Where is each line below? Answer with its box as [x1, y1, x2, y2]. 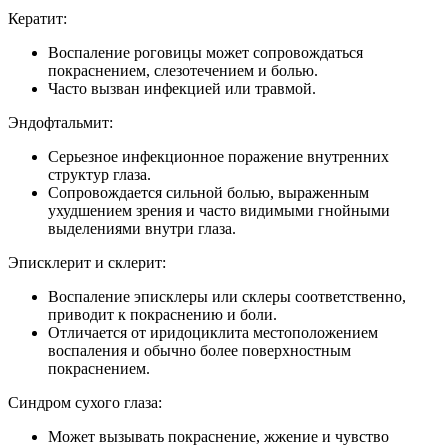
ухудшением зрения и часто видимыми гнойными [48, 202, 390, 220]
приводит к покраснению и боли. [48, 306, 277, 324]
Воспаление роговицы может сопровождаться [48, 44, 363, 62]
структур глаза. [48, 166, 151, 184]
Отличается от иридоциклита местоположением [48, 324, 378, 342]
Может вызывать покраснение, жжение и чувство [48, 428, 389, 446]
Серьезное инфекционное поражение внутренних [48, 148, 389, 166]
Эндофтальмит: [8, 114, 113, 132]
